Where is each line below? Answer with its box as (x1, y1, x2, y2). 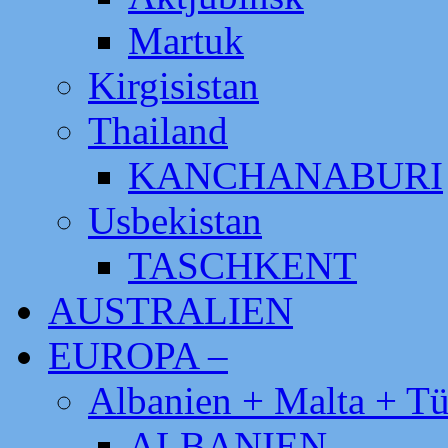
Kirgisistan (88, 64, 259, 107)
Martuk (128, 19, 244, 62)
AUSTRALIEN (48, 289, 293, 332)
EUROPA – (48, 334, 228, 377)
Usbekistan (88, 199, 262, 242)
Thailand (88, 109, 228, 152)
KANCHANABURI (128, 154, 443, 197)
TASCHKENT (128, 244, 357, 287)
